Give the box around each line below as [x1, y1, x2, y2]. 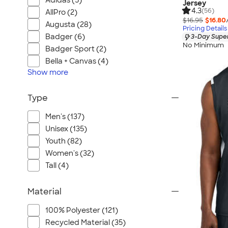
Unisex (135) [45, 124, 87, 133]
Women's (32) [45, 149, 94, 158]
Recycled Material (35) [45, 218, 126, 227]
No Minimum [183, 40, 224, 49]
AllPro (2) [45, 8, 77, 17]
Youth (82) [45, 136, 82, 146]
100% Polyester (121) [45, 206, 118, 215]
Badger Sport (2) [45, 44, 106, 53]
